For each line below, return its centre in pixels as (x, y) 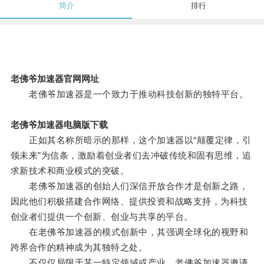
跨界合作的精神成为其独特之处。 (79, 247)
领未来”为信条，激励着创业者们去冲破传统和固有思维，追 (131, 156)
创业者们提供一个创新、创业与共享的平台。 (102, 217)
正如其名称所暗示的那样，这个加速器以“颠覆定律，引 (131, 140)
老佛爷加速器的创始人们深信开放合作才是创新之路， (129, 186)
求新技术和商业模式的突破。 (70, 171)
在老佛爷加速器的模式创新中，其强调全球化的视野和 (129, 232)
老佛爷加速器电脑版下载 (59, 125)
